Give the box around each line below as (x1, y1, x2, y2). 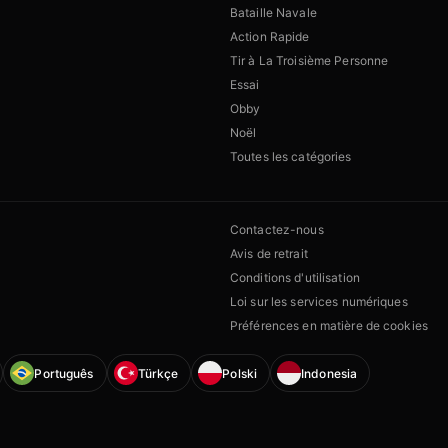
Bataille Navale (230, 5, 317, 21)
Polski (222, 365, 258, 381)
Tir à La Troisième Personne (230, 53, 389, 69)
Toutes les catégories (230, 149, 352, 165)
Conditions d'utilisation (230, 270, 360, 286)
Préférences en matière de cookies (230, 318, 428, 334)
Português (34, 365, 94, 381)
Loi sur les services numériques (230, 294, 408, 310)
